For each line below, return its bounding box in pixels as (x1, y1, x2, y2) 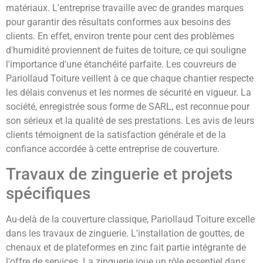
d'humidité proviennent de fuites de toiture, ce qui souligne (6, 44, 246, 56)
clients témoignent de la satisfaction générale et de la (6, 129, 226, 140)
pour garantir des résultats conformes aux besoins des (6, 16, 231, 28)
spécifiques (6, 183, 90, 203)
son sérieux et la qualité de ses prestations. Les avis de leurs (6, 114, 254, 126)
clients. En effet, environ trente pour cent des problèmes (6, 30, 234, 42)
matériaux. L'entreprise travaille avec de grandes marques (6, 2, 244, 14)
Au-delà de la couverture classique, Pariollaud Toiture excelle (6, 213, 255, 225)
